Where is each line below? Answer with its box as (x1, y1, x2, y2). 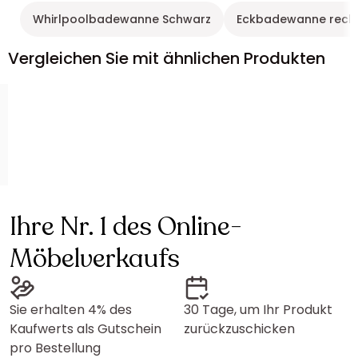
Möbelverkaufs (10, 241, 180, 276)
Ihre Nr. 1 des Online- (10, 209, 242, 245)
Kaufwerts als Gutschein (10, 320, 161, 338)
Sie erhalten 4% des (10, 300, 132, 319)
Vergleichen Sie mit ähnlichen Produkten (8, 47, 325, 70)
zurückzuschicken (184, 320, 295, 338)
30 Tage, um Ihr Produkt (184, 300, 332, 319)
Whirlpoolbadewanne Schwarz (33, 11, 211, 27)
